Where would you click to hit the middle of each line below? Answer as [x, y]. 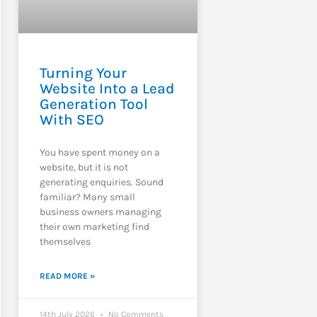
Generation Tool [93, 104]
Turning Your [83, 73]
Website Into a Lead [107, 88]
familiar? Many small [87, 197]
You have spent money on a [99, 152]
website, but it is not [83, 167]
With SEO [71, 119]
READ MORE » [67, 276]
